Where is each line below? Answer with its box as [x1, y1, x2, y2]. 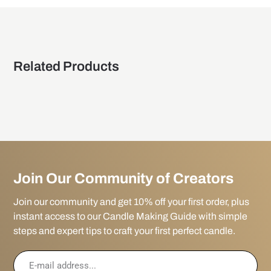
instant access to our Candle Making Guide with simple [13, 211, 248, 222]
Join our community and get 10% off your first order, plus [13, 197, 250, 207]
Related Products [13, 59, 120, 74]
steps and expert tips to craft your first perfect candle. [13, 226, 236, 237]
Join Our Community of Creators [13, 171, 234, 187]
